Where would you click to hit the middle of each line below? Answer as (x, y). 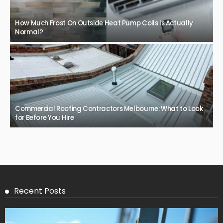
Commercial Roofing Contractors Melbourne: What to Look (109, 109)
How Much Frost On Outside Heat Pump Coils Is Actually (104, 23)
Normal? (29, 32)
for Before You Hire (45, 118)
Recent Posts (40, 191)
